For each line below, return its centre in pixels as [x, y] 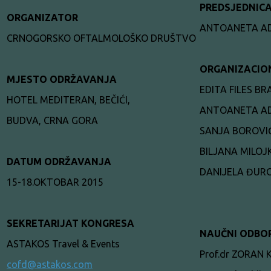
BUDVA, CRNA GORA [52, 120]
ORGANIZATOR [42, 17]
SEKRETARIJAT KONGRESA [70, 223]
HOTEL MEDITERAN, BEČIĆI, [68, 100]
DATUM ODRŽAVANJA [59, 161]
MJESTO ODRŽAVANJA [62, 79]
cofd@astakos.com [50, 264]
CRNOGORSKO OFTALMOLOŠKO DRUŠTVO [101, 38]
